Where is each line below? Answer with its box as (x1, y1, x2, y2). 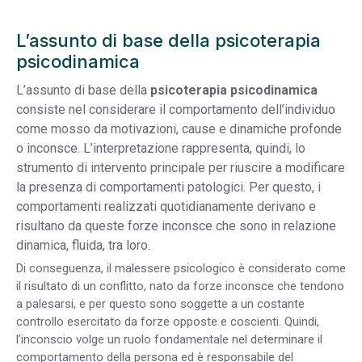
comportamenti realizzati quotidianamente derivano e (16, 199, 316, 215)
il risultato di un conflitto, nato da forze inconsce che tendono (16, 279, 344, 294)
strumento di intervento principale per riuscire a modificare (16, 160, 345, 176)
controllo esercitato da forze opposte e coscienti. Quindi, (16, 314, 319, 330)
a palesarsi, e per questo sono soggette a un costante (16, 297, 305, 312)
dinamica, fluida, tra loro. (16, 238, 150, 254)
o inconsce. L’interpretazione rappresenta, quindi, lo (16, 141, 305, 157)
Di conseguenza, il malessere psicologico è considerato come (16, 261, 346, 276)
